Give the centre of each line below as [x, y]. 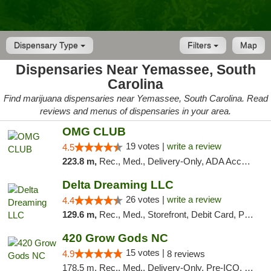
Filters [201, 45]
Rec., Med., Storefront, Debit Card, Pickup [171, 214]
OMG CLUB [94, 132]
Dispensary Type [47, 45]
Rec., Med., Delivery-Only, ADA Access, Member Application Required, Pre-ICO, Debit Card [170, 161]
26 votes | [146, 199]
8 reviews [186, 254]
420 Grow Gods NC [115, 238]
